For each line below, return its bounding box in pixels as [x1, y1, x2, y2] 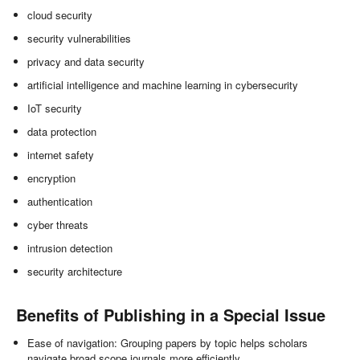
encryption [27, 170, 76, 186]
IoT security [27, 100, 83, 117]
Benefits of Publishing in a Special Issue [16, 303, 325, 327]
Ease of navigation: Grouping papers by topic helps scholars [27, 335, 309, 351]
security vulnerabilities [27, 31, 132, 47]
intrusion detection [27, 240, 113, 256]
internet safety [27, 147, 95, 163]
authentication [27, 194, 93, 210]
